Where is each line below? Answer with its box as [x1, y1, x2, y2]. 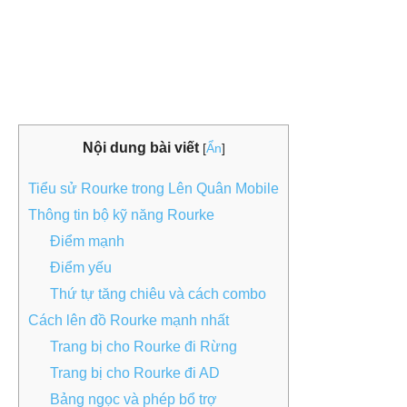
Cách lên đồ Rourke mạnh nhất [28, 313, 229, 329]
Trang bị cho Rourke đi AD [50, 365, 220, 382]
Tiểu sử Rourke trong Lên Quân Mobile [28, 181, 279, 197]
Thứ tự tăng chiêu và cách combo [50, 286, 266, 303]
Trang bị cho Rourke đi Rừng [50, 339, 237, 355]
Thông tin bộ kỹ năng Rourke [28, 207, 214, 223]
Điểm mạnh [50, 233, 124, 250]
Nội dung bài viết [82, 140, 199, 155]
